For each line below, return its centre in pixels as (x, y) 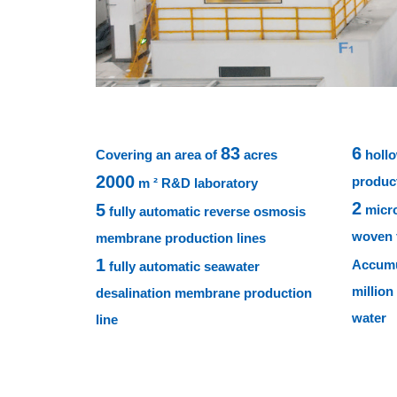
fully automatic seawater (182, 267)
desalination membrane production (203, 293)
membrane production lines (180, 238)
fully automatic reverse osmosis (205, 212)
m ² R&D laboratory (196, 183)
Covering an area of (158, 155)
